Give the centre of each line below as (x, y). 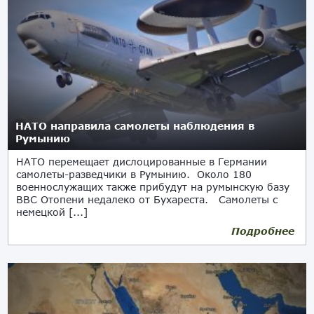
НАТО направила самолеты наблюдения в (135, 126)
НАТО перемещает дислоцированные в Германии (142, 162)
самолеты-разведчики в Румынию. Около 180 (134, 174)
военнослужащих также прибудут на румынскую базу (153, 187)
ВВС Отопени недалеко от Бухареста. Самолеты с (147, 199)
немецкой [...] (52, 212)
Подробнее (262, 231)
